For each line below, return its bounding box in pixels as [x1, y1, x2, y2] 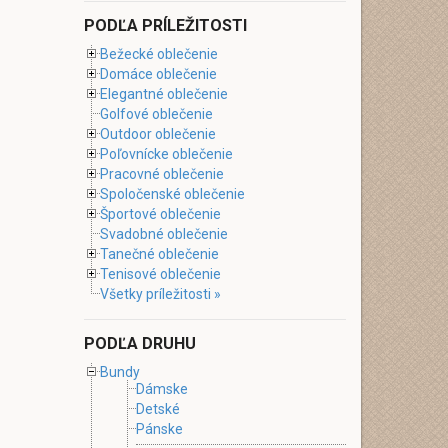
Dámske [135, 381, 188, 397]
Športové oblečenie [99, 206, 221, 222]
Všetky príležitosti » [99, 286, 221, 302]
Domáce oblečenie [99, 66, 217, 82]
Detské [135, 401, 180, 417]
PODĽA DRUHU [83, 334, 196, 353]
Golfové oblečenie [99, 106, 213, 122]
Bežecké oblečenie [99, 46, 218, 62]
